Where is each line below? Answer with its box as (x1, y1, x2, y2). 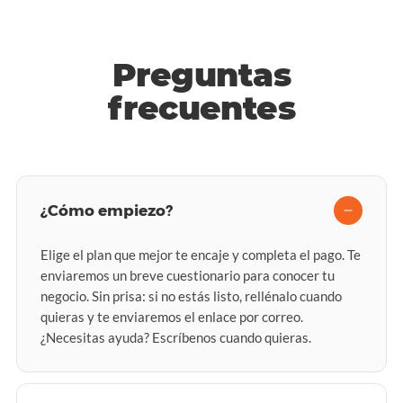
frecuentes (107, 88, 296, 128)
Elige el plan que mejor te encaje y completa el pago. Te (40, 246, 361, 263)
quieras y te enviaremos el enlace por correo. (40, 309, 303, 325)
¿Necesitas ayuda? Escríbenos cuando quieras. (40, 329, 311, 345)
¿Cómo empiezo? (40, 201, 173, 219)
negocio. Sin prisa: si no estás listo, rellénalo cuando (40, 288, 342, 304)
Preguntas (112, 55, 291, 94)
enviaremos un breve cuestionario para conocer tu (40, 267, 335, 283)
